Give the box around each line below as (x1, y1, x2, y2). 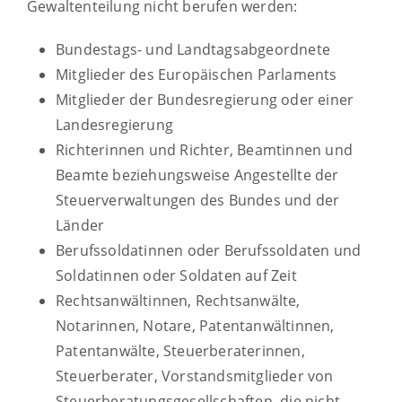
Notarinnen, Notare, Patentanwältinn (56, 316, 313, 336)
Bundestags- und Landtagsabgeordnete (56, 39, 330, 60)
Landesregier (56, 115, 147, 135)
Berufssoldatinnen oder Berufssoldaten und (56, 240, 362, 261)
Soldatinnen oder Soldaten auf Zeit (56, 266, 297, 286)
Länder (56, 215, 105, 236)
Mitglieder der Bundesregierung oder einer (56, 90, 354, 110)
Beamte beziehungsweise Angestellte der (56, 165, 339, 186)
